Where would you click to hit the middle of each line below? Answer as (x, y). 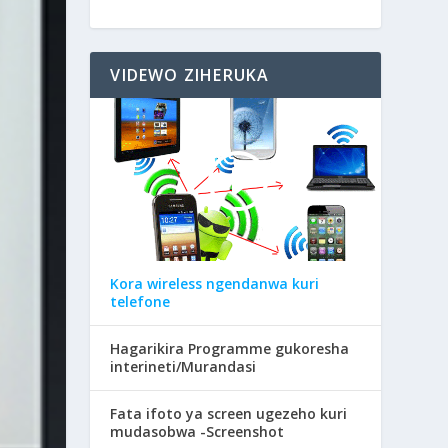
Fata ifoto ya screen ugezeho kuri (229, 414)
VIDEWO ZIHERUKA (190, 74)
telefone (140, 302)
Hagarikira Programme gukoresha (230, 349)
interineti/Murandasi (183, 367)
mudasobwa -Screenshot (197, 432)
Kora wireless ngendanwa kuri (215, 284)
